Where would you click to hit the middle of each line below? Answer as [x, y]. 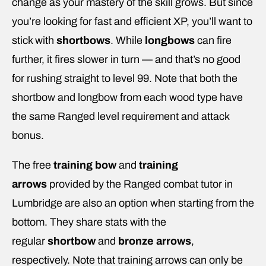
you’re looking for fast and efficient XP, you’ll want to [132, 21]
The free [33, 165]
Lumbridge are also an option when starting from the [133, 203]
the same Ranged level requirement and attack [121, 116]
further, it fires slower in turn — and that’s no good [126, 59]
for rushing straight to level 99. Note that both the [125, 78]
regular [30, 241]
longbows [171, 40]
